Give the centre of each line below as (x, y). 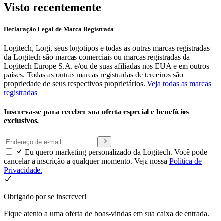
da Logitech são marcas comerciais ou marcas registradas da (97, 57)
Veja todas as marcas (179, 83)
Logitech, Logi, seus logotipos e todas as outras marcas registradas (107, 48)
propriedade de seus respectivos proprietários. (75, 83)
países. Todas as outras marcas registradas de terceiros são (93, 74)
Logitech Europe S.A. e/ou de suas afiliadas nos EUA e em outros (107, 66)
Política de (185, 161)
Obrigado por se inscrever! (45, 196)
